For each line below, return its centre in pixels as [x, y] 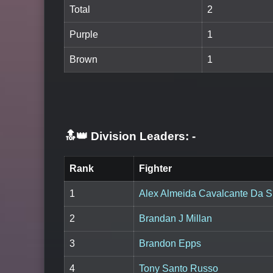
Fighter [155, 169]
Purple [84, 35]
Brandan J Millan [175, 219]
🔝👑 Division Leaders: [127, 136]
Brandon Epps [170, 244]
